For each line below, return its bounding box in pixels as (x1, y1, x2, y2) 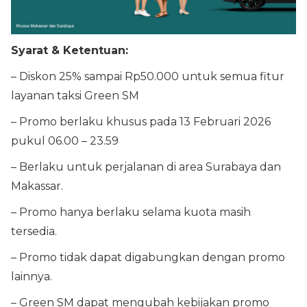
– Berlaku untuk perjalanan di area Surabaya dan (11, 160, 281, 173)
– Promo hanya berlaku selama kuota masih (11, 205, 251, 219)
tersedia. (11, 224, 57, 238)
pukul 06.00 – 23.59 (11, 134, 119, 147)
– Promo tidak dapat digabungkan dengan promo (11, 250, 285, 264)
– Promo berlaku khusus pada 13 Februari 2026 (11, 114, 271, 128)
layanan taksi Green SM (11, 88, 139, 102)
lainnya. (11, 269, 52, 283)
